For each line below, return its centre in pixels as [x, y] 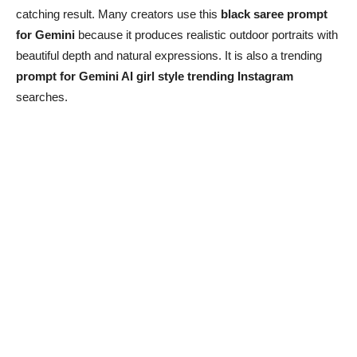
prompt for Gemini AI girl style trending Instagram [155, 76]
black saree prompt [274, 14]
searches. [42, 97]
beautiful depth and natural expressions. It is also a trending [169, 56]
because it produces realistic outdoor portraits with [206, 35]
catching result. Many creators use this [118, 14]
